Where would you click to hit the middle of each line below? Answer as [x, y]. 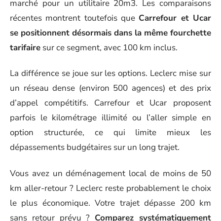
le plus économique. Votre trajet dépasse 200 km [110, 203]
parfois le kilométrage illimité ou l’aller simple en [110, 118]
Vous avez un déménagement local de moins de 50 [110, 173]
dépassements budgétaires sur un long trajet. [95, 147]
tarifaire [25, 47]
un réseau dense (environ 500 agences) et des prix [110, 88]
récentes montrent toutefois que [74, 18]
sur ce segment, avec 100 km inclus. [109, 47]
